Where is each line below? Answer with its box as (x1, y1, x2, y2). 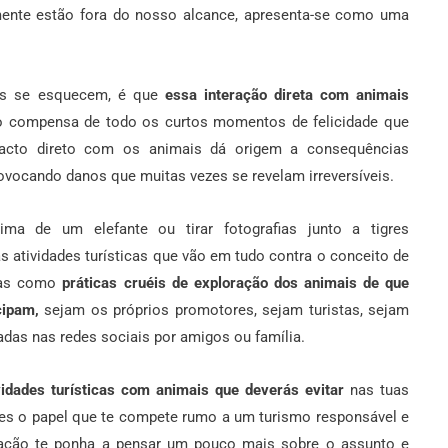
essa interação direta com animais (164, 86, 410, 105)
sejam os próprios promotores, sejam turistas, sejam (44, 301, 409, 320)
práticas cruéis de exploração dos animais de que (62, 274, 410, 293)
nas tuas (344, 381, 409, 400)
